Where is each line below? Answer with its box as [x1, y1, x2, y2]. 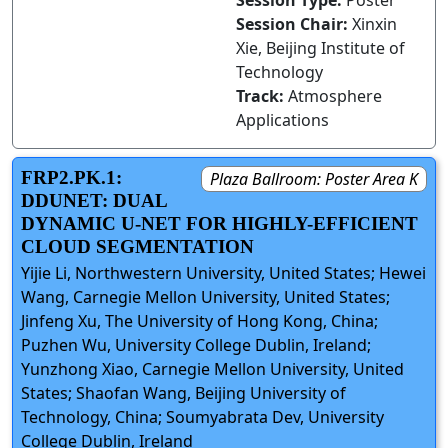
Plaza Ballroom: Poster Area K [210, 168, 418, 190]
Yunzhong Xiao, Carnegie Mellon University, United [21, 358, 404, 381]
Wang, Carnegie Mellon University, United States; [21, 286, 390, 309]
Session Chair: [236, 13, 352, 35]
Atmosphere [288, 85, 382, 107]
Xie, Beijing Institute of [236, 37, 405, 59]
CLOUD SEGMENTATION [21, 236, 254, 257]
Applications [236, 109, 329, 131]
